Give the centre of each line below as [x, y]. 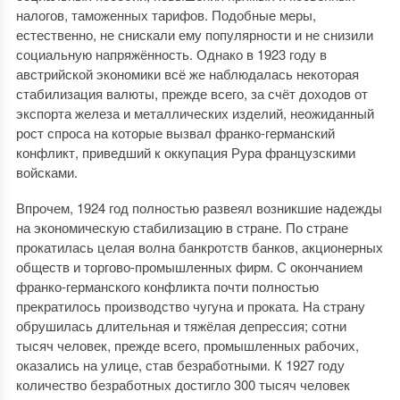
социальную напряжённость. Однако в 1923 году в [171, 54]
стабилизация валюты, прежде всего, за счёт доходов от [192, 93]
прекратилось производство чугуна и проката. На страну [190, 306]
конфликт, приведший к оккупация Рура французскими [185, 152]
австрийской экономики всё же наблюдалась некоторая [187, 74]
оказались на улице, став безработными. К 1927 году [180, 365]
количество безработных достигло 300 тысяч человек [183, 384]
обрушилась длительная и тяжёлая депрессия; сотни [181, 325]
